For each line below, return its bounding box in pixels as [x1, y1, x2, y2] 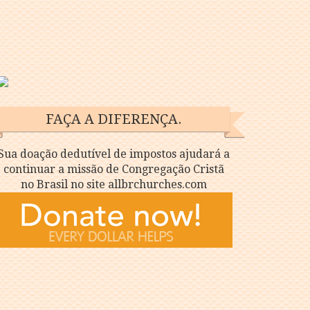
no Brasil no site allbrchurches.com [20, 178, 207, 191]
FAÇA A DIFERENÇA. [45, 111, 182, 127]
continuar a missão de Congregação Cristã [3, 163, 224, 176]
